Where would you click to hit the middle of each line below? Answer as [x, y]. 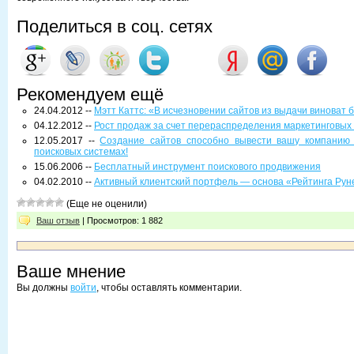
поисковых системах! [81, 152]
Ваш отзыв [58, 220]
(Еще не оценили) [105, 204]
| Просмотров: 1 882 [121, 220]
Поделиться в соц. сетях [115, 26]
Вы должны [43, 288]
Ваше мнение [71, 271]
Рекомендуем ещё [90, 94]
